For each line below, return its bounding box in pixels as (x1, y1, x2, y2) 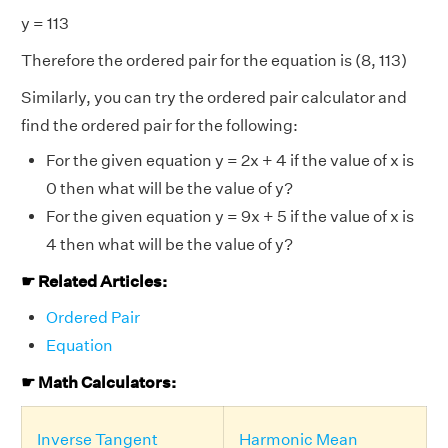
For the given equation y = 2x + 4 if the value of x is (46, 150, 414, 170)
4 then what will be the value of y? (46, 234, 293, 254)
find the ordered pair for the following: (21, 115, 298, 135)
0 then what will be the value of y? (46, 178, 293, 198)
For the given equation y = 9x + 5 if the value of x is (46, 206, 414, 226)
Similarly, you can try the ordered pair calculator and (21, 87, 407, 107)
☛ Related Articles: (21, 271, 167, 291)
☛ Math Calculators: (21, 373, 176, 393)
